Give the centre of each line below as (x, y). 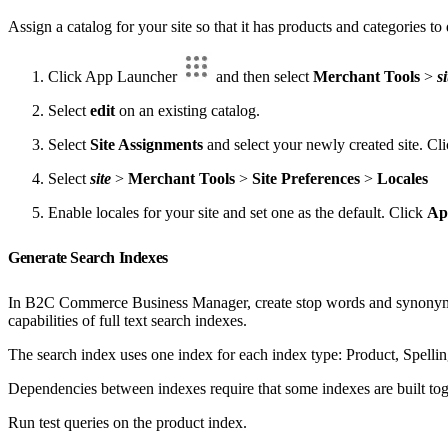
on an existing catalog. (187, 110)
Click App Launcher (114, 76)
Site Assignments (146, 144)
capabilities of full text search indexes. (127, 320)
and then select (262, 76)
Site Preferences (306, 178)
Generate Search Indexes (90, 257)
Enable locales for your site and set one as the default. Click (237, 212)
